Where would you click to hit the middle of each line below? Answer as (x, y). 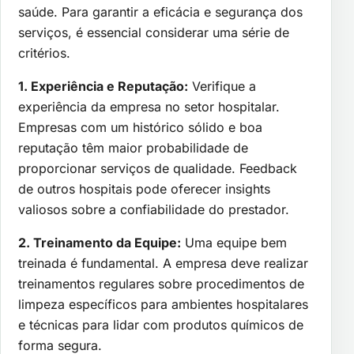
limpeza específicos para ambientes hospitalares (163, 304)
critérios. (44, 53)
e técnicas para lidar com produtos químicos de (161, 324)
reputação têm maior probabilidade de (133, 147)
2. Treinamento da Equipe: (100, 242)
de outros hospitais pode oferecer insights (144, 188)
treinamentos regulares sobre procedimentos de (161, 283)
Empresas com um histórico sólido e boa (140, 127)
